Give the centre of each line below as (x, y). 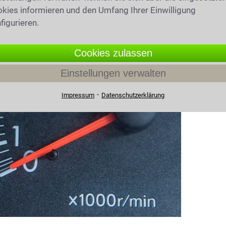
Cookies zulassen (113, 53)
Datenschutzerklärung (133, 95)
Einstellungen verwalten (113, 73)
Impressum (78, 95)
